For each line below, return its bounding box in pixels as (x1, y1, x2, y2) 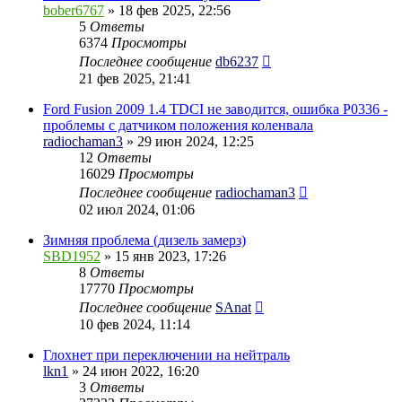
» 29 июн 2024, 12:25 (123, 133, 254, 149)
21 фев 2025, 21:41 (79, 70, 191, 86)
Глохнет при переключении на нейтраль (43, 346, 290, 363)
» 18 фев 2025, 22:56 (104, 2, 231, 18)
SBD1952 (43, 248, 100, 264)
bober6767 (43, 2, 104, 18)
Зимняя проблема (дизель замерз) (43, 232, 246, 248)
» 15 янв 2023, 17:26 (100, 248, 226, 264)
